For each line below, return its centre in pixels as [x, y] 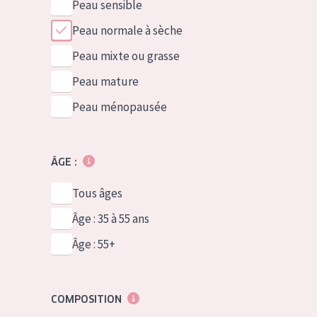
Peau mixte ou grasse [126, 56]
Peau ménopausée [119, 107]
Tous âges [97, 193]
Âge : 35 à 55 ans [110, 219]
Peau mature [105, 81]
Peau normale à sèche [127, 30]
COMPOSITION [86, 299]
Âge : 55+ [93, 244]
